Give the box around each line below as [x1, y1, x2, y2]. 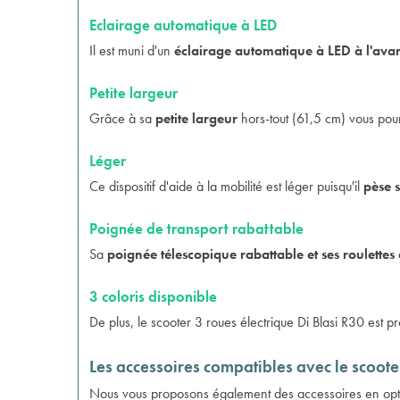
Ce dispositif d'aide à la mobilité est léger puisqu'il [89, 177, 363, 196]
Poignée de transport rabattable [89, 219, 304, 238]
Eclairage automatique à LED [89, 15, 277, 35]
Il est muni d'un [89, 41, 174, 60]
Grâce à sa [89, 109, 155, 128]
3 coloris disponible [89, 287, 217, 306]
